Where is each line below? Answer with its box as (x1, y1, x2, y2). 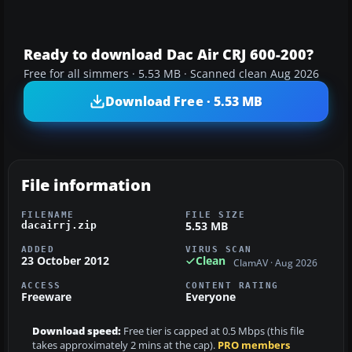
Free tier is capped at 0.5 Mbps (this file (121, 324, 304, 338)
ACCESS (21, 280, 61, 290)
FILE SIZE (185, 210, 246, 220)
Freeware (21, 288, 71, 304)
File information (21, 174, 151, 196)
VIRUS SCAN (185, 244, 252, 255)
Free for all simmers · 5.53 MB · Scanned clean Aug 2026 (24, 67, 319, 82)
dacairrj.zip (21, 219, 97, 232)
